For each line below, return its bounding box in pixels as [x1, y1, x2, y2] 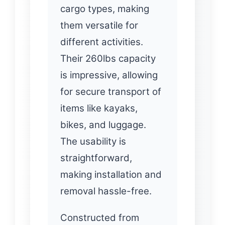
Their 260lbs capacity [60, 52, 156, 64]
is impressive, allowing [60, 69, 158, 81]
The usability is [60, 135, 126, 147]
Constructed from [60, 211, 139, 223]
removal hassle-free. [60, 185, 152, 197]
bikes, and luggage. [60, 119, 146, 131]
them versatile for [60, 19, 138, 31]
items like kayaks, [60, 102, 138, 114]
